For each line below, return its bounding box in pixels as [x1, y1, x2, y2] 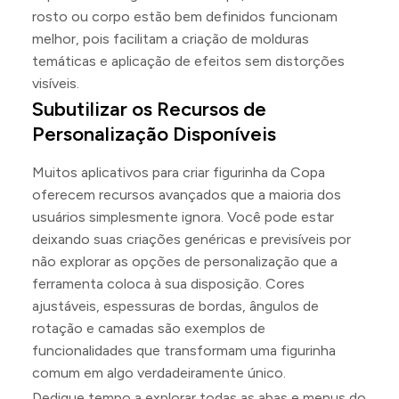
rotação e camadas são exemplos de [32, 320, 265, 337]
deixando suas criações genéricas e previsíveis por [32, 231, 351, 248]
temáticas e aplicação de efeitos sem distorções [32, 53, 345, 69]
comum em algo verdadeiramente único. [32, 364, 286, 381]
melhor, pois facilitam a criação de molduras [32, 30, 309, 47]
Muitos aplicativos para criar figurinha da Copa [32, 164, 325, 181]
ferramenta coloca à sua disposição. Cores [32, 275, 305, 292]
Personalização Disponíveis [32, 122, 276, 146]
